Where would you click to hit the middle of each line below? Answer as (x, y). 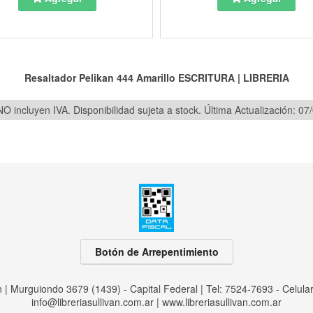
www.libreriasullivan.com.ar (222, 301)
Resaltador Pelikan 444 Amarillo (100, 78)
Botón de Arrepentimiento (156, 251)
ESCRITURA (206, 78)
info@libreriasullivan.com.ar (93, 301)
